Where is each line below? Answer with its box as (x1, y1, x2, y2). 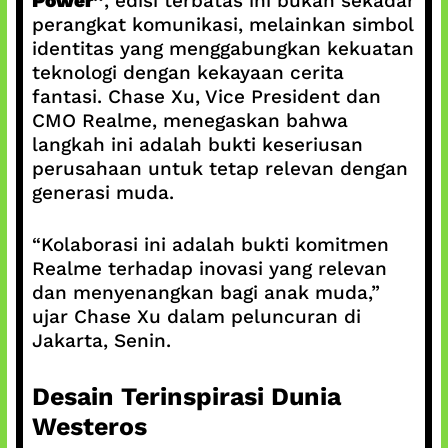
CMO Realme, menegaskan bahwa (31, 108, 348, 132)
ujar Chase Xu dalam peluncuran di (31, 305, 361, 328)
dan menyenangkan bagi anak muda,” (31, 281, 380, 304)
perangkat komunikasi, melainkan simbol (31, 12, 413, 36)
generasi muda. (31, 180, 174, 204)
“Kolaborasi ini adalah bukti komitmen (31, 233, 389, 256)
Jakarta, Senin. (31, 329, 171, 352)
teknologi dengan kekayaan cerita (31, 60, 344, 84)
